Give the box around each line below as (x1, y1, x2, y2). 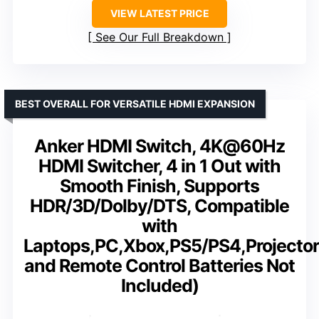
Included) (120, 274, 199, 296)
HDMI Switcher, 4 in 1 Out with (38, 155, 281, 177)
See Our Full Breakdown (95, 29, 224, 44)
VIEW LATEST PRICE (110, 6, 209, 19)
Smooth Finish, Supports (60, 174, 259, 197)
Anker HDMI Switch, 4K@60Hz (34, 135, 285, 157)
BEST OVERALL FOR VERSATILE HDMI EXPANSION (15, 97, 255, 110)
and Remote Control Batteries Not (24, 254, 295, 276)
